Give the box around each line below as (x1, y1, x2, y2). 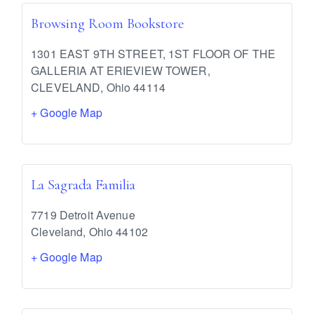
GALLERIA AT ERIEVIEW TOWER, (31, 62, 210, 79)
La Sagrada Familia (31, 176, 136, 194)
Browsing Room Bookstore (31, 15, 185, 33)
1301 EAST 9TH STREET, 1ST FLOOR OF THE (31, 46, 276, 62)
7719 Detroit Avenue (31, 207, 135, 224)
